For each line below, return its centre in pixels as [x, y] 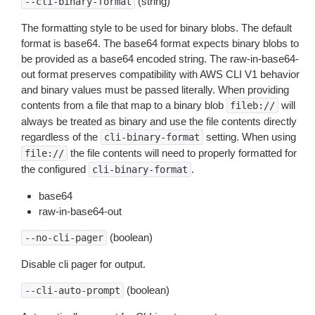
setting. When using [250, 137]
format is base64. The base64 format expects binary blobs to [160, 43]
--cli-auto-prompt [72, 290]
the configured [55, 169]
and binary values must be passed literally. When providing [155, 90]
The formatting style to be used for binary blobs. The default [156, 28]
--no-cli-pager [64, 238]
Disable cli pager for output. [83, 264]
